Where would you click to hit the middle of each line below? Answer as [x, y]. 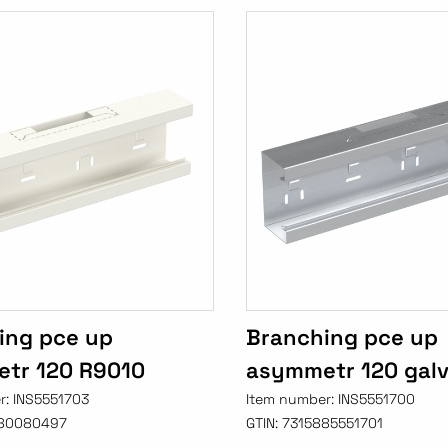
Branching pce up [341, 337]
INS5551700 [376, 399]
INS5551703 [51, 399]
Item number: [291, 399]
